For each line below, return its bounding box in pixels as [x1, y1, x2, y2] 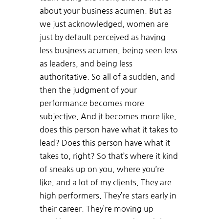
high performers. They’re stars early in [39, 192, 176, 200]
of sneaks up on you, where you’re [39, 165, 164, 174]
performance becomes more [39, 99, 144, 108]
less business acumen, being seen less [39, 46, 177, 55]
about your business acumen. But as [39, 7, 172, 15]
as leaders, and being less [39, 60, 132, 68]
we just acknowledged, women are [39, 20, 169, 28]
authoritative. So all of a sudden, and [39, 73, 175, 81]
